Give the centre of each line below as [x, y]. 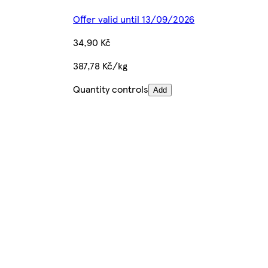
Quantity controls [111, 89]
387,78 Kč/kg [100, 65]
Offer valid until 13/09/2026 [134, 19]
